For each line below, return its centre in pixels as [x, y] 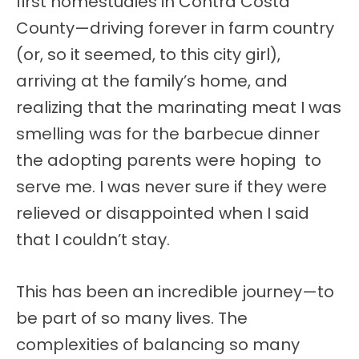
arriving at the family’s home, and [152, 81]
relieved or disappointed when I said [163, 214]
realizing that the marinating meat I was [179, 108]
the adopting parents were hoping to [169, 161]
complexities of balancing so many [158, 345]
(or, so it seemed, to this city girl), [148, 55]
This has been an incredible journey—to [175, 292]
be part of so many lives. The [132, 319]
